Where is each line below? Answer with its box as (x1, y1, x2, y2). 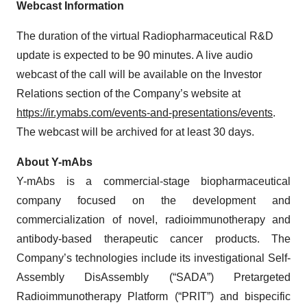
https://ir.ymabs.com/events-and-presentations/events (16, 106, 273, 119)
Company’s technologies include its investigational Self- (16, 251, 291, 264)
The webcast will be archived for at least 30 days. (16, 125, 254, 138)
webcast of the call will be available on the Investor (16, 68, 262, 80)
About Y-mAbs (16, 156, 93, 168)
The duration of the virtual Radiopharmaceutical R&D (16, 29, 273, 42)
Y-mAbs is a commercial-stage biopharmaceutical (16, 175, 291, 187)
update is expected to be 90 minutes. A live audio (16, 49, 253, 61)
